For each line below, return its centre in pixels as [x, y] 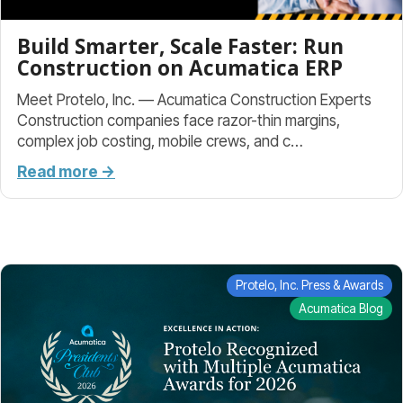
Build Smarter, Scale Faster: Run [180, 47]
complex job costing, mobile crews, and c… [160, 141]
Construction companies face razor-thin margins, [179, 121]
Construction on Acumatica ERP [180, 68]
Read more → [66, 171]
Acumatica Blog [341, 308]
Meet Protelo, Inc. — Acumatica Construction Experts [194, 100]
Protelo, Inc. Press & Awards [310, 286]
